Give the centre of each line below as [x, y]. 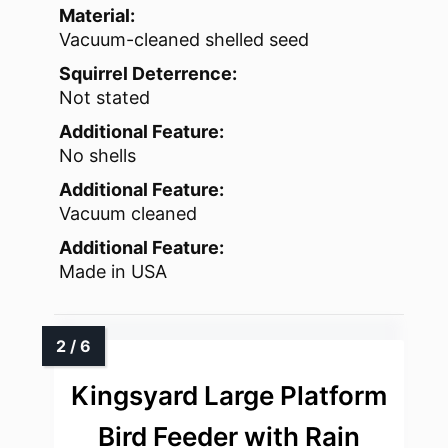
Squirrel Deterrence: [148, 74]
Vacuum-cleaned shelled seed [184, 40]
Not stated [104, 98]
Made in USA [113, 272]
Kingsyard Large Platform [229, 396]
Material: [97, 16]
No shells [97, 156]
